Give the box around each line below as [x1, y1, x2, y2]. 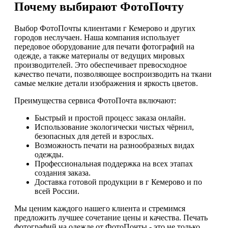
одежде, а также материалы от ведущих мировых [14, 51, 185, 61]
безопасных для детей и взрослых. [35, 132, 154, 141]
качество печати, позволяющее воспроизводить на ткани [14, 70, 212, 79]
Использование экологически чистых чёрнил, [35, 123, 194, 132]
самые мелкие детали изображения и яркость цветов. [14, 79, 198, 88]
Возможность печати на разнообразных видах [35, 141, 194, 150]
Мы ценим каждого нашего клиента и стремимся [14, 204, 185, 213]
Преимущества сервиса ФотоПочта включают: [14, 96, 176, 105]
